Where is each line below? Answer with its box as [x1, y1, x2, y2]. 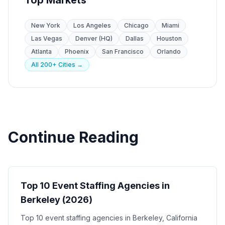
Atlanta [31, 48, 52, 55]
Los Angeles [73, 22, 111, 29]
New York [31, 22, 60, 29]
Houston [157, 35, 182, 42]
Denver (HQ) [75, 35, 113, 42]
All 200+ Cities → [31, 61, 83, 68]
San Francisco [102, 48, 144, 55]
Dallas [126, 35, 144, 42]
